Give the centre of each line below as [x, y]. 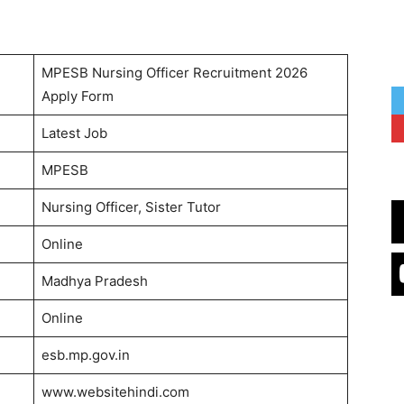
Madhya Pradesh [94, 281]
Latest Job [74, 133]
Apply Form [77, 96]
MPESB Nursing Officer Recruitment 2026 [174, 73]
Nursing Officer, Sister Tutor [131, 207]
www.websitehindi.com [115, 392]
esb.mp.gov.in [85, 355]
